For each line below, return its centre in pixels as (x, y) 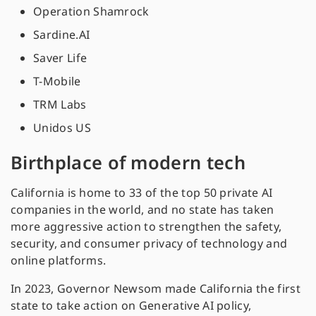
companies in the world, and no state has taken (142, 210)
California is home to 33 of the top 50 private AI (142, 193)
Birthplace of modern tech (128, 163)
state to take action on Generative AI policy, (131, 306)
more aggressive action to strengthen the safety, (146, 227)
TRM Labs (60, 105)
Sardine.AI (63, 35)
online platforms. (59, 261)
